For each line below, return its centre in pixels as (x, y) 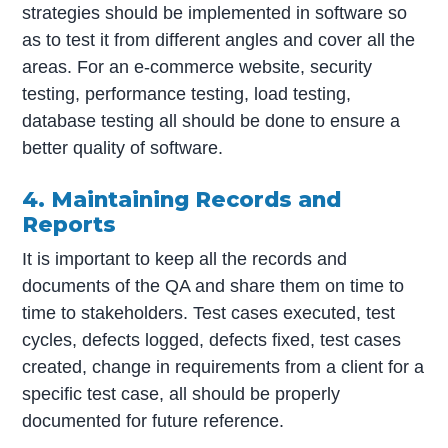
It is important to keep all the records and (185, 258)
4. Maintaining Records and (182, 199)
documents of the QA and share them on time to (213, 285)
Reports (69, 224)
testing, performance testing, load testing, (187, 94)
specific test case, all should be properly (181, 393)
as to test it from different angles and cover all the (219, 40)
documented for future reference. (153, 420)
